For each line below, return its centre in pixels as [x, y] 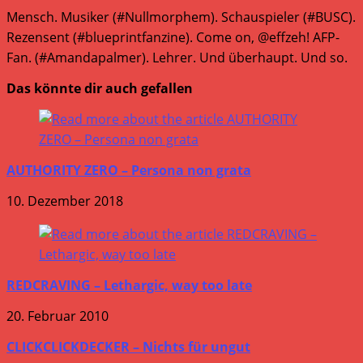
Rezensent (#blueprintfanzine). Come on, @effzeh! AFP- [173, 37]
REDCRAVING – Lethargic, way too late [129, 285]
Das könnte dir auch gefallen [100, 88]
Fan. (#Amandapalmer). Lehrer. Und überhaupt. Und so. [177, 57]
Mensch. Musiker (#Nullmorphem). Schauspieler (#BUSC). [181, 17]
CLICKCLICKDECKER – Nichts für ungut [128, 346]
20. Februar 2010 [58, 316]
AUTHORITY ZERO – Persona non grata [129, 170]
